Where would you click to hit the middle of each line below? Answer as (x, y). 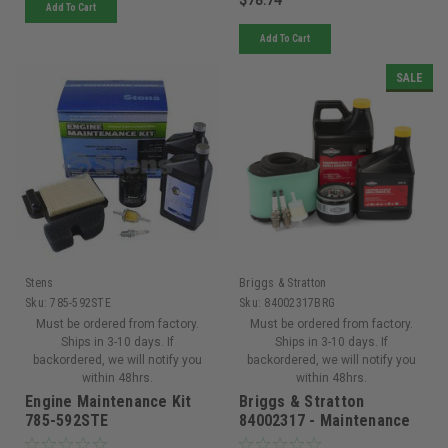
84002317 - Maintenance (325, 420)
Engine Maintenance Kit (108, 401)
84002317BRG (299, 302)
